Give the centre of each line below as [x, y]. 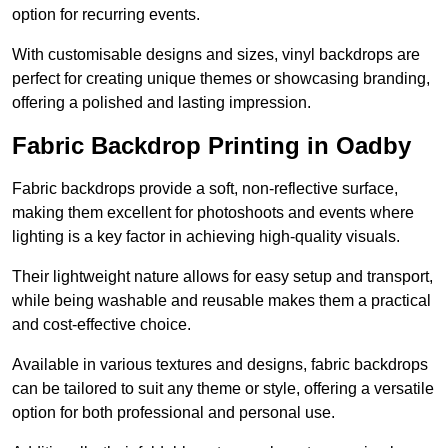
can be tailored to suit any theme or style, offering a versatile [223, 389]
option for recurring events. [106, 15]
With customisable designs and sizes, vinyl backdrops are [216, 55]
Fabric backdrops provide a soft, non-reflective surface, [205, 189]
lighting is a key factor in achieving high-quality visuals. [206, 237]
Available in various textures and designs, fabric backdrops [220, 365]
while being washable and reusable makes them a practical [221, 301]
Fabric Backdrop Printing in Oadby [211, 146]
